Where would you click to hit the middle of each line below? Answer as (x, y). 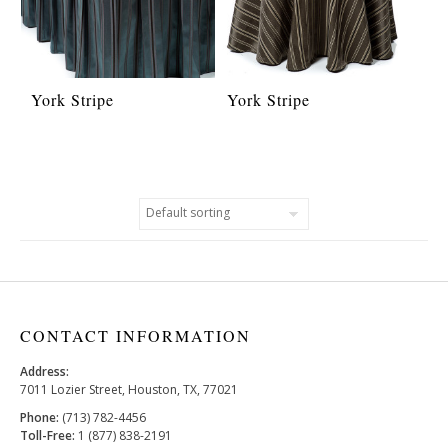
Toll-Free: (47, 436)
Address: (44, 372)
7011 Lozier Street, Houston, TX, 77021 (129, 390)
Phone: (39, 418)
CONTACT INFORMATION (135, 336)
